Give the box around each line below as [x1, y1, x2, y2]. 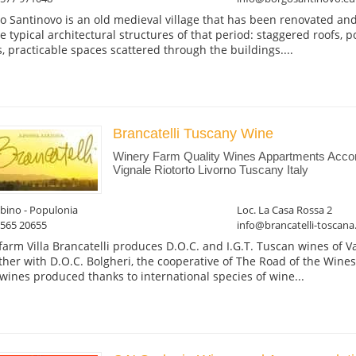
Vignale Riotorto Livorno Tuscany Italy [112, 162, 308, 176]
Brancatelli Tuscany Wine [112, 126, 273, 142]
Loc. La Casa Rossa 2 [236, 202, 332, 217]
